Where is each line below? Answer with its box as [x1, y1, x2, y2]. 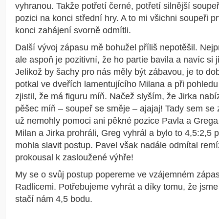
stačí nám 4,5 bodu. [15, 194, 92, 204]
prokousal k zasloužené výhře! [15, 153, 133, 162]
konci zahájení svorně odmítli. [15, 25, 131, 35]
